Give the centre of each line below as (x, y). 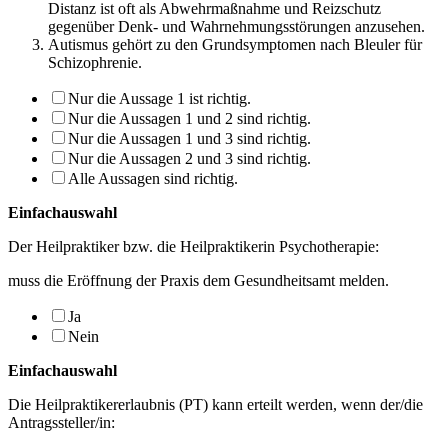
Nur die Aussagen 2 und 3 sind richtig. (189, 158)
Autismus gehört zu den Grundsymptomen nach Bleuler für (235, 44)
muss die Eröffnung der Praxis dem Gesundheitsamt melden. (198, 280)
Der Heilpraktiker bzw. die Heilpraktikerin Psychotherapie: (193, 246)
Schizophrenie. (95, 62)
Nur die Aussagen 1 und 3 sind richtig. (189, 138)
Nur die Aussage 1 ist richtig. (159, 98)
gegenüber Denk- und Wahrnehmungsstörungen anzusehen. (236, 26)
